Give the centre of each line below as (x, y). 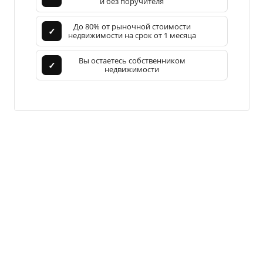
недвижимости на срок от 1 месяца (132, 36)
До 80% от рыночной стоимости (132, 27)
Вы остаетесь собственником (132, 61)
